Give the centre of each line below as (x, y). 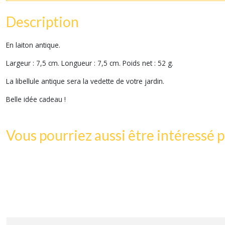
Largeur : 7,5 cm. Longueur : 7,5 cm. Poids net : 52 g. (90, 63)
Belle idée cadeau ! (36, 99)
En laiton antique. (33, 45)
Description (42, 22)
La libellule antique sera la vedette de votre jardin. (85, 81)
